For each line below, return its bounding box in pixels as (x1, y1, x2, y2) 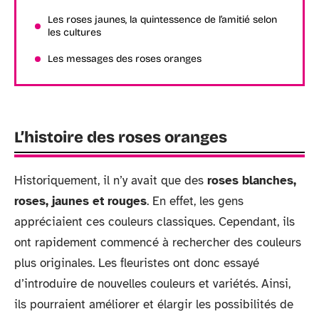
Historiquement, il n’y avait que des (14, 173, 204, 188)
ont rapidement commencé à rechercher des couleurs (14, 235, 301, 250)
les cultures (48, 26, 101, 38)
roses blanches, (204, 173, 296, 188)
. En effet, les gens (147, 194, 244, 209)
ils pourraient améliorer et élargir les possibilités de (14, 297, 293, 312)
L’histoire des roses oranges (14, 128, 227, 147)
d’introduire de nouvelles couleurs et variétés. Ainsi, (14, 276, 291, 291)
